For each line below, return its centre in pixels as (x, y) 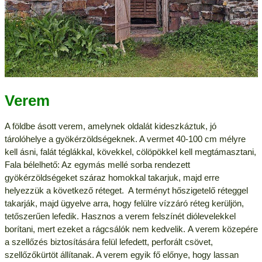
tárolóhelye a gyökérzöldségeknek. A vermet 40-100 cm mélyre (125, 139)
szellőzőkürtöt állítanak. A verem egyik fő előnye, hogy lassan (121, 255)
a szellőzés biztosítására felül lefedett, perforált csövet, (108, 242)
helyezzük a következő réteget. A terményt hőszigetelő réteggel (126, 191)
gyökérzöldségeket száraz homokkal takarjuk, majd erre (112, 178)
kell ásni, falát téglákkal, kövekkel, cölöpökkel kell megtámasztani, (130, 152)
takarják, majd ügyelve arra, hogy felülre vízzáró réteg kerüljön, (124, 204)
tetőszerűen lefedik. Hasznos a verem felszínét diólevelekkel (120, 216)
